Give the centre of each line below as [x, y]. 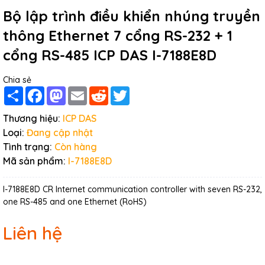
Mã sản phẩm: [34, 161]
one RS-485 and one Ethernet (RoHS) [75, 202]
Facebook [64, 91]
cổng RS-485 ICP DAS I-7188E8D [110, 55]
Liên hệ [33, 233]
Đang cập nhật [60, 132]
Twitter [143, 91]
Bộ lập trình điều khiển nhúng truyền [132, 16]
